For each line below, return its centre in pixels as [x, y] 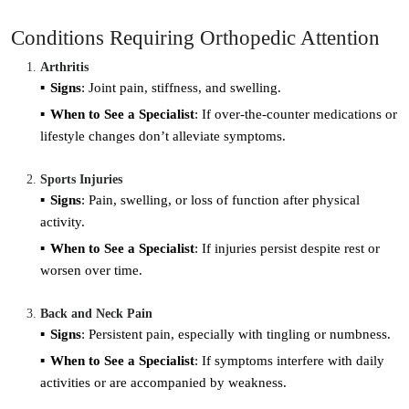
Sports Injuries [81, 179]
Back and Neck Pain [96, 313]
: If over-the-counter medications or [296, 114]
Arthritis [64, 67]
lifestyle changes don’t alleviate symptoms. [163, 136]
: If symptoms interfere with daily [289, 360]
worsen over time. [91, 270]
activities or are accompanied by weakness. [163, 382]
